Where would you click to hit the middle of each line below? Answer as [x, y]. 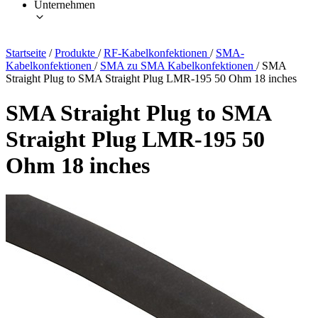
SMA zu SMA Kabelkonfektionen [178, 65]
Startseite [26, 53]
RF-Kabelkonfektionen [157, 53]
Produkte [76, 53]
